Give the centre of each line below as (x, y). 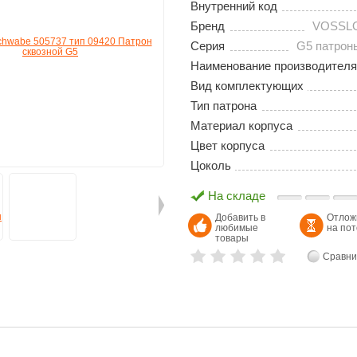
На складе (237, 196)
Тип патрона (224, 106)
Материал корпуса (241, 126)
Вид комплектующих (247, 86)
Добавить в (240, 218)
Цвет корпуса (228, 146)
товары (232, 239)
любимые (237, 228)
